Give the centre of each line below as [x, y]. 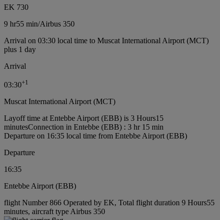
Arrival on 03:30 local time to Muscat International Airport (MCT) [106, 40]
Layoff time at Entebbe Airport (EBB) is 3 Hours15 [84, 118]
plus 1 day [20, 49]
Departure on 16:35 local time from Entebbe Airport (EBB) [96, 136]
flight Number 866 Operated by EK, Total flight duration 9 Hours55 [109, 203]
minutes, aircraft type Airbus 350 [55, 212]
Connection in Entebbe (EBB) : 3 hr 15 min [96, 127]
